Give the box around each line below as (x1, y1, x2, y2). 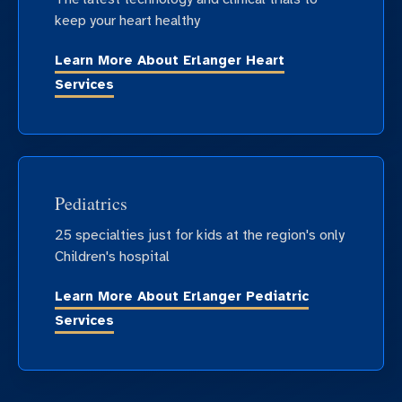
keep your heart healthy (55, 11, 200, 30)
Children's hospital (55, 247, 170, 266)
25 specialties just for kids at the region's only (55, 225, 345, 244)
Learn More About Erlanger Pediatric (55, 288, 309, 305)
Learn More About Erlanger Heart (55, 52, 284, 69)
